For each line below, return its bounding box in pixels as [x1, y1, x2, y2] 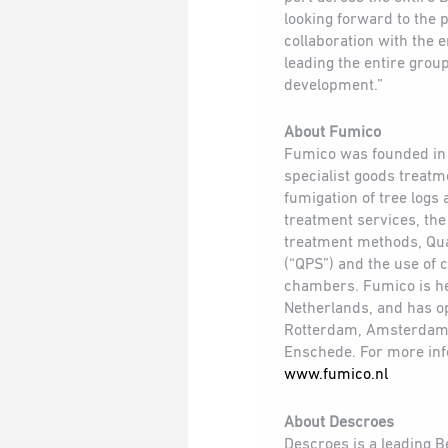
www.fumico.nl [284, 367, 388, 384]
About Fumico [284, 125, 381, 142]
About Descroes [284, 414, 394, 431]
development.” [284, 77, 383, 94]
